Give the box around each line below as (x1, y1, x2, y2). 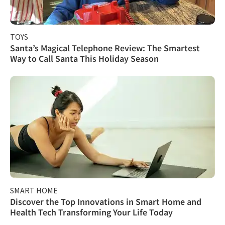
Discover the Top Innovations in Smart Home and (10, 195, 201, 207)
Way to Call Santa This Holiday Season (10, 52, 159, 64)
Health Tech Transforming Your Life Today (10, 206, 173, 218)
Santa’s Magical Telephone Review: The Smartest (10, 42, 200, 54)
